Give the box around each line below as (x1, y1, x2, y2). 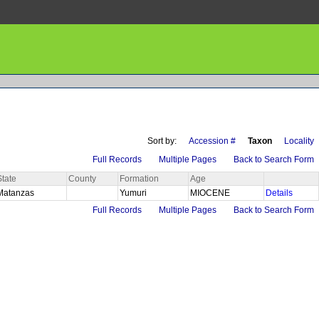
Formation (120, 173, 159, 184)
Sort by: (147, 135, 177, 146)
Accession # (189, 135, 236, 146)
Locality (284, 135, 314, 146)
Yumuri (120, 187, 149, 198)
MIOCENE (190, 187, 232, 198)
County (68, 173, 96, 184)
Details (266, 187, 293, 198)
